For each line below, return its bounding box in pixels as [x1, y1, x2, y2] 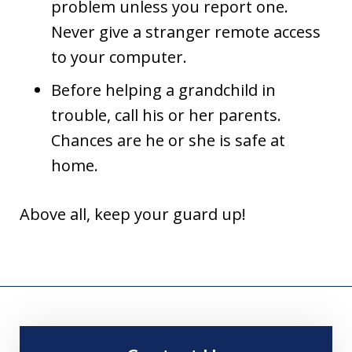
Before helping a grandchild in [51, 79, 276, 101]
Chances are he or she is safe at [51, 130, 285, 151]
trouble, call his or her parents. [51, 104, 281, 126]
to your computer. [51, 46, 187, 68]
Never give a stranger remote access [51, 21, 321, 42]
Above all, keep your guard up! [20, 203, 246, 225]
